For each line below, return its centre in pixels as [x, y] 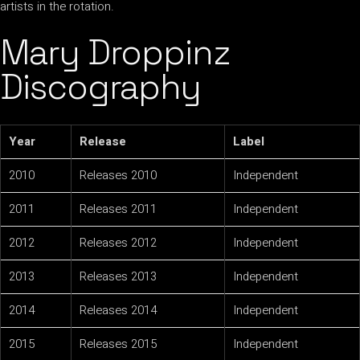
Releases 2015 [118, 344]
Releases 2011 [118, 209]
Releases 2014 [118, 311]
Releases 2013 [118, 277]
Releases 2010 [118, 176]
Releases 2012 [118, 243]
